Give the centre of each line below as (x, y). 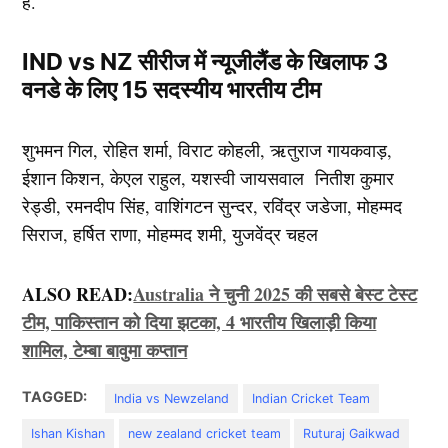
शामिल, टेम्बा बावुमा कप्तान (105, 350)
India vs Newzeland (172, 398)
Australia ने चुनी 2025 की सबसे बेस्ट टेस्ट (275, 294)
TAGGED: (55, 397)
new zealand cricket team (204, 433)
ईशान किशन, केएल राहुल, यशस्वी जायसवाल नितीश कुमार (208, 178)
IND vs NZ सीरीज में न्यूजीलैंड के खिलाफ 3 (205, 62)
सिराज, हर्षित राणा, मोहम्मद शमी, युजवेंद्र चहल (170, 234)
